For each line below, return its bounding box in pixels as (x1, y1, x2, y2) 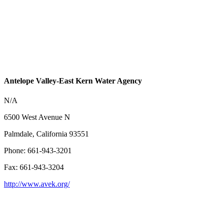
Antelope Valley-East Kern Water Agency (4, 77, 142, 85)
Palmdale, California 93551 (4, 129, 89, 138)
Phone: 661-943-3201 (4, 146, 72, 155)
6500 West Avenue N (4, 112, 70, 121)
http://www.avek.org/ (4, 179, 70, 188)
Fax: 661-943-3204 (4, 163, 64, 171)
